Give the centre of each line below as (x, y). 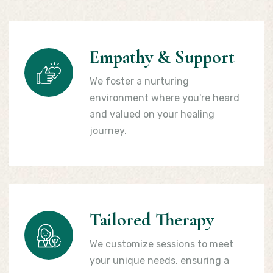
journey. (108, 131)
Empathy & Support (162, 57)
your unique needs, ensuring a (159, 261)
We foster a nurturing (139, 81)
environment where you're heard (165, 98)
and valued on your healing (152, 114)
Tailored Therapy (152, 220)
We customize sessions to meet (161, 244)
